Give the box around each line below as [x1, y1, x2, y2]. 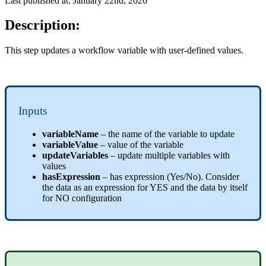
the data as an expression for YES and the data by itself [42, 182, 248, 192]
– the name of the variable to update [101, 128, 235, 139]
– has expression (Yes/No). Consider [103, 171, 239, 182]
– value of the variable [100, 139, 183, 150]
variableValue [42, 139, 100, 150]
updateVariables [42, 150, 110, 160]
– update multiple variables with [110, 150, 230, 160]
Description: [5, 17, 80, 33]
